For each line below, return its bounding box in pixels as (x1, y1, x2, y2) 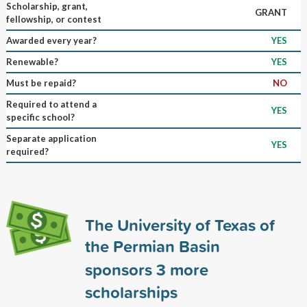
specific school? (5, 111, 75, 123)
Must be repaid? (5, 77, 76, 88)
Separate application (5, 132, 97, 144)
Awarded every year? (5, 34, 97, 46)
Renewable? (5, 56, 58, 67)
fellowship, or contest (5, 13, 101, 25)
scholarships (84, 280, 177, 304)
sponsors (84, 257, 156, 281)
